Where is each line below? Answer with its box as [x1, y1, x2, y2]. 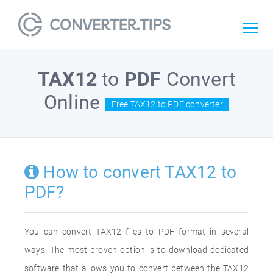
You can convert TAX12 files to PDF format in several [24, 227, 249, 236]
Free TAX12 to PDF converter [111, 99, 223, 109]
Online [44, 91, 105, 114]
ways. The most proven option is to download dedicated [24, 245, 249, 255]
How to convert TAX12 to [39, 162, 237, 182]
